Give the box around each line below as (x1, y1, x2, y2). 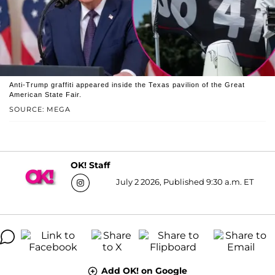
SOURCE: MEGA (9, 104, 71, 114)
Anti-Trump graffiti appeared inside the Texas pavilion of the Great (9, 80, 245, 88)
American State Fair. (9, 90, 82, 98)
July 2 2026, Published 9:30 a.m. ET (115, 176, 254, 187)
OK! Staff (70, 160, 110, 171)
